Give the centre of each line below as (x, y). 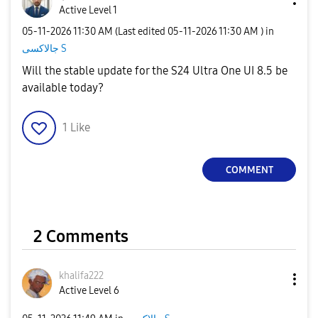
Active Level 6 (89, 291)
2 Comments (81, 236)
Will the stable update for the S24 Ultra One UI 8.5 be (155, 71)
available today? (63, 88)
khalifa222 (81, 276)
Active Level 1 (88, 10)
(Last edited (141, 31)
